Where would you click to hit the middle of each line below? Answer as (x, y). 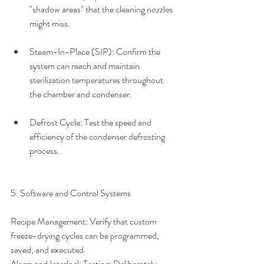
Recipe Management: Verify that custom (85, 221)
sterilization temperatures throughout (97, 80)
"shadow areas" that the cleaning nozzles (102, 9)
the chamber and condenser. (81, 94)
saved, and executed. (48, 250)
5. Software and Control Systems (71, 193)
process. (44, 151)
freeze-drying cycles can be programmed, (86, 235)
